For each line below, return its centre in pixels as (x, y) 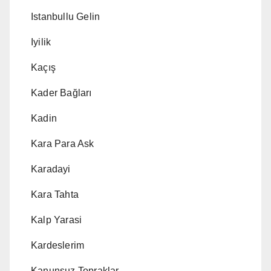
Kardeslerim (58, 246)
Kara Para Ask (63, 144)
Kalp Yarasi (57, 220)
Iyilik (41, 42)
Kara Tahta (55, 195)
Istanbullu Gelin (66, 17)
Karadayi (51, 169)
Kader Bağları (61, 93)
